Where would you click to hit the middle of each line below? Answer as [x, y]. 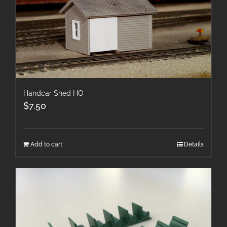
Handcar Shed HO [53, 93]
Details [194, 145]
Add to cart [46, 145]
